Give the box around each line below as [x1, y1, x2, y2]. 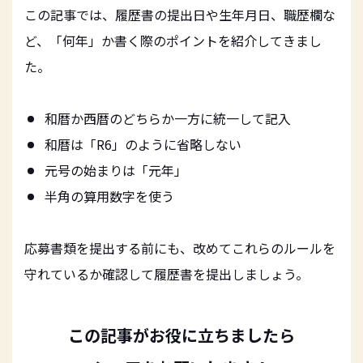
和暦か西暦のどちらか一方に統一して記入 [45, 108, 291, 128]
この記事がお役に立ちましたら [68, 322, 295, 347]
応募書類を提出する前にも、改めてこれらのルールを [24, 237, 335, 258]
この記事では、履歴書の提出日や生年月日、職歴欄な [24, 4, 335, 24]
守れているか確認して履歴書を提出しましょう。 [24, 263, 309, 284]
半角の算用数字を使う [45, 186, 174, 206]
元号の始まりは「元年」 [45, 160, 187, 180]
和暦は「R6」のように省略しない [45, 134, 241, 154]
